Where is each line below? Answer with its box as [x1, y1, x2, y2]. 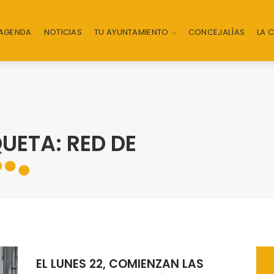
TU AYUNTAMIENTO [94, 26, 169, 38]
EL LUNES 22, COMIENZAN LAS [36, 256, 204, 272]
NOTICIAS [43, 26, 83, 38]
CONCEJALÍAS [188, 26, 245, 38]
